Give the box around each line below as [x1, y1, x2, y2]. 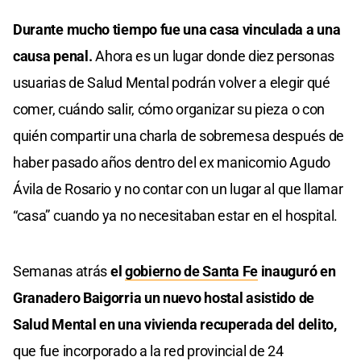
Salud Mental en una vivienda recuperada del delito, [13, 316, 337, 334]
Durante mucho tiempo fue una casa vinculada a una [13, 21, 341, 39]
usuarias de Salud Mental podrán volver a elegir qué [13, 74, 330, 92]
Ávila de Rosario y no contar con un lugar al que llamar [13, 180, 343, 198]
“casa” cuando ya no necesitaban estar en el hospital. [13, 207, 338, 225]
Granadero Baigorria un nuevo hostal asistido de [13, 289, 314, 307]
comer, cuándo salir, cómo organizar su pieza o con [13, 101, 326, 118]
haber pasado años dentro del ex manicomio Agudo [13, 154, 330, 172]
